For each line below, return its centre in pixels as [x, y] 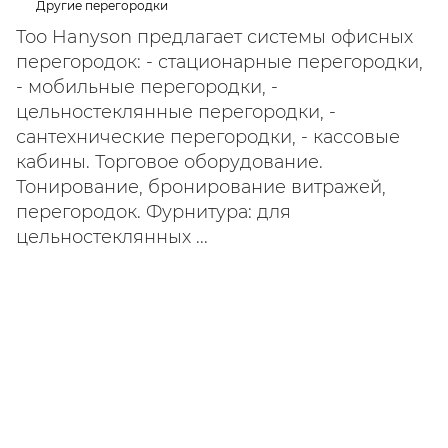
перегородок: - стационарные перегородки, [219, 62]
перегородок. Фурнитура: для [153, 212]
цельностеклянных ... [112, 237]
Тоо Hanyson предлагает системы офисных [214, 37]
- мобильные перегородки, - [147, 87]
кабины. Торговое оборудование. [169, 162]
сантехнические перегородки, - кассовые [208, 137]
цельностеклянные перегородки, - [176, 112]
